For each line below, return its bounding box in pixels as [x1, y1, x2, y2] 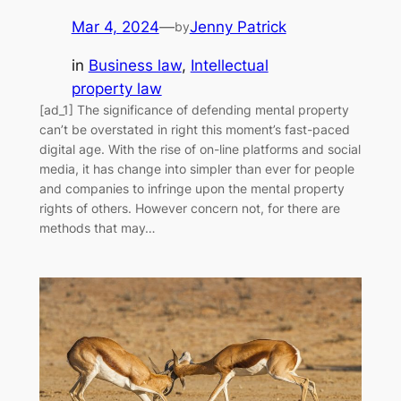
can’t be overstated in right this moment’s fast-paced [38, 122, 350, 138]
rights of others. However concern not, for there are [38, 200, 340, 217]
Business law [88, 56, 182, 75]
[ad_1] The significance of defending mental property [38, 102, 349, 118]
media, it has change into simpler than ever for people [38, 161, 354, 177]
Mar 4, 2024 [71, 18, 159, 37]
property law [71, 80, 162, 98]
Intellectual [190, 56, 269, 75]
